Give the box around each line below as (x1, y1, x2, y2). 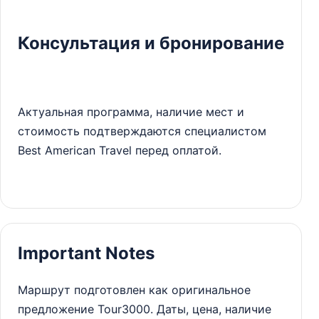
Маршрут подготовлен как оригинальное (18, 283, 251, 298)
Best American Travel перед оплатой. (18, 143, 221, 158)
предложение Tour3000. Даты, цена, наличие (18, 302, 271, 317)
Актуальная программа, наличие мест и (18, 105, 244, 120)
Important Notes (18, 243, 155, 264)
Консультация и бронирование (18, 33, 284, 54)
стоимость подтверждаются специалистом (18, 124, 266, 139)
